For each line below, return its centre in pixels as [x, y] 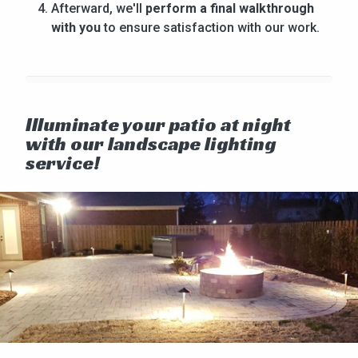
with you [76, 28]
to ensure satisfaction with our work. [210, 28]
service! [63, 163]
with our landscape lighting [151, 144]
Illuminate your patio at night [158, 125]
